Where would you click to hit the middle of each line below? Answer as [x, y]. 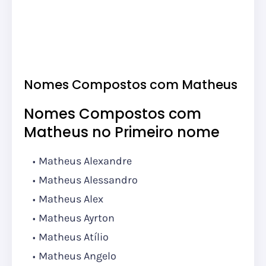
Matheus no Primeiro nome [122, 132]
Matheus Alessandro [88, 180]
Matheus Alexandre [85, 161]
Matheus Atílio [74, 237]
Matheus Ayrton [78, 218]
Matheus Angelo [77, 256]
